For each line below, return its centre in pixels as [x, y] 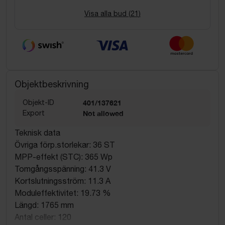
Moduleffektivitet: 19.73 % [63, 193]
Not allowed [103, 113]
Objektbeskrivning [52, 84]
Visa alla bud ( [107, 14]
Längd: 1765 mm [44, 205]
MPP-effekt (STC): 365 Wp [64, 156]
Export [34, 113]
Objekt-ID [38, 102]
